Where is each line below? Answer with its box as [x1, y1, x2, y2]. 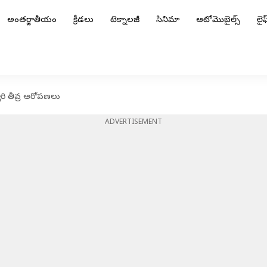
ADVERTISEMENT [105, 118, 162, 128]
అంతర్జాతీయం [7, 15, 57, 26]
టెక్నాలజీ [110, 15, 139, 26]
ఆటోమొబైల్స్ [196, 15, 240, 26]
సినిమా [156, 15, 179, 26]
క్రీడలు [73, 15, 94, 26]
